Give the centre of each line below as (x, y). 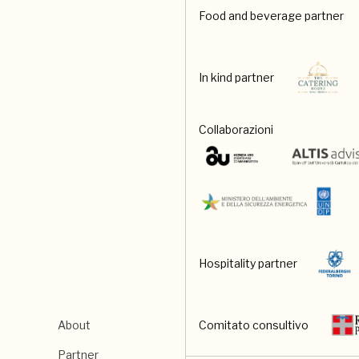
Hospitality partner (248, 264)
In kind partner (236, 78)
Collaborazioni (236, 130)
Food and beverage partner (271, 16)
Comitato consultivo (254, 325)
